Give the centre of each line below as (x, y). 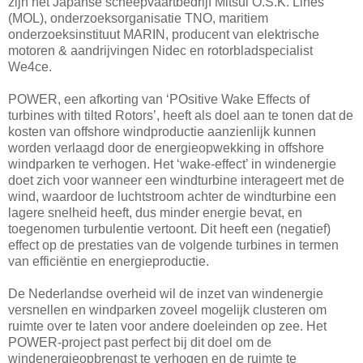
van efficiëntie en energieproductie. (109, 262)
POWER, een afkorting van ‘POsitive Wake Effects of (159, 100)
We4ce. (30, 67)
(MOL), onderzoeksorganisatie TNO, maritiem (138, 19)
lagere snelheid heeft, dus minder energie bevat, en (155, 213)
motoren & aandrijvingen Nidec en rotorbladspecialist (160, 51)
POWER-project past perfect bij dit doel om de (140, 343)
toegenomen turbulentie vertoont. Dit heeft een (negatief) (169, 229)
